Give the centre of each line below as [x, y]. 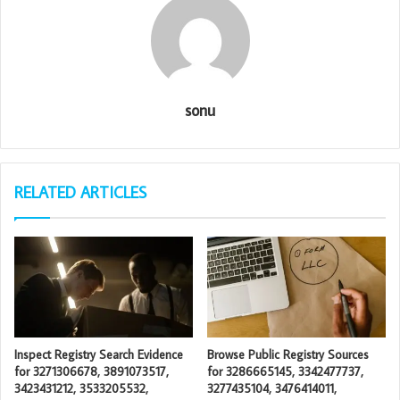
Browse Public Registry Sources [288, 354]
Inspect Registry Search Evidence [99, 354]
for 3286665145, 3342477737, [285, 371]
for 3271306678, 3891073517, [92, 371]
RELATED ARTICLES [80, 192]
